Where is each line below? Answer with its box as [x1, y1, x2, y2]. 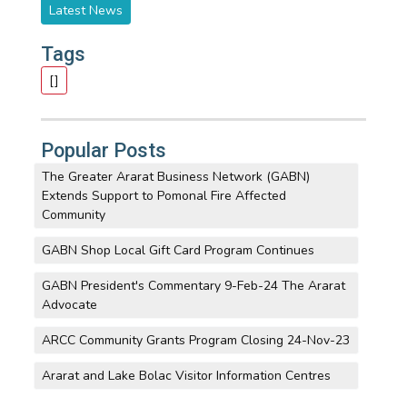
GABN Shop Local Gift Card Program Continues [41, 242, 314, 260]
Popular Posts [40, 139, 166, 163]
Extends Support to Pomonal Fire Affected [41, 187, 286, 205]
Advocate [41, 296, 97, 314]
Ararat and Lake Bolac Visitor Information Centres [41, 367, 331, 385]
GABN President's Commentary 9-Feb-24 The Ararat [41, 277, 345, 295]
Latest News [48, 2, 123, 19]
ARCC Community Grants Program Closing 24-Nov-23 [41, 332, 350, 350]
